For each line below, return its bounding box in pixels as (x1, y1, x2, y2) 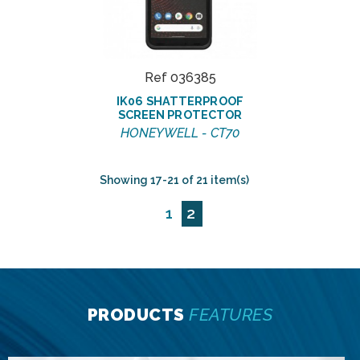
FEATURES (189, 304, 273, 325)
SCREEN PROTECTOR (117, 107, 243, 121)
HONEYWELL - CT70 (120, 125, 240, 141)
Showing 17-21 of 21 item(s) (99, 173, 249, 186)
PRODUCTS (87, 304, 190, 325)
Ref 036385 (144, 69, 216, 85)
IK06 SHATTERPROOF (117, 93, 243, 108)
